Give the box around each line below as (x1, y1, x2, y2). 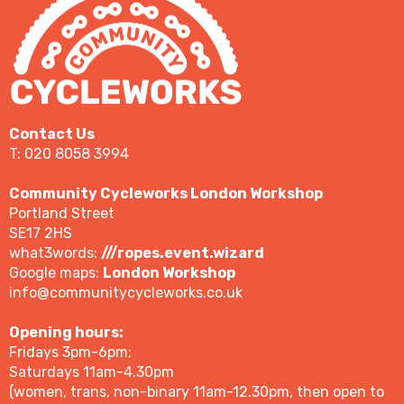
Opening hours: (9, 324, 124, 342)
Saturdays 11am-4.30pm (9, 363, 174, 381)
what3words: (9, 244, 101, 262)
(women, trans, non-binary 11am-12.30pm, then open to (9, 383, 384, 401)
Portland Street (9, 205, 115, 223)
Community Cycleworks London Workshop (9, 185, 323, 203)
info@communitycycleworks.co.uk (9, 284, 243, 302)
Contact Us (9, 125, 95, 143)
